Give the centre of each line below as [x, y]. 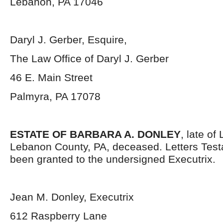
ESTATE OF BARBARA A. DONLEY [95, 134]
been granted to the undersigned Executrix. [113, 159]
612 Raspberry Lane [58, 216]
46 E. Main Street [51, 77]
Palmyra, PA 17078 [55, 96]
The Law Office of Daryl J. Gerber [89, 58]
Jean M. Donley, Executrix [72, 197]
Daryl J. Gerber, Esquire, [68, 40]
